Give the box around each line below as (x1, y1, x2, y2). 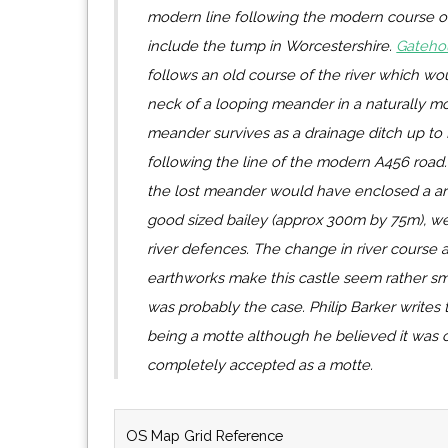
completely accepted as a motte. (147, 356, 374, 374)
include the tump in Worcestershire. (147, 37, 397, 55)
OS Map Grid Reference (126, 426, 283, 444)
